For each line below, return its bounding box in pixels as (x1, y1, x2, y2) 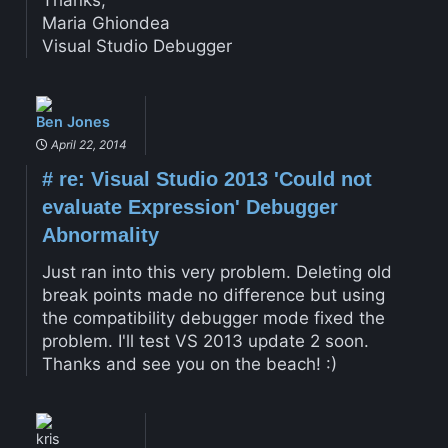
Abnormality (41, 223, 159, 246)
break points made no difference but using (41, 284, 385, 305)
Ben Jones (35, 112, 110, 130)
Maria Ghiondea (41, 13, 170, 34)
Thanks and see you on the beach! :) (41, 353, 337, 374)
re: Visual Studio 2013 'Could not (52, 167, 372, 190)
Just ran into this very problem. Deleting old (41, 261, 392, 282)
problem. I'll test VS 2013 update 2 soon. (41, 330, 369, 351)
